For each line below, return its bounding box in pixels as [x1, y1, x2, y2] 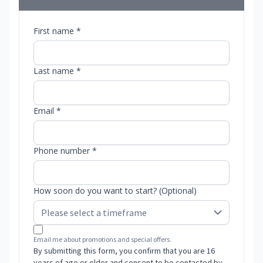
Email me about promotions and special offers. [33, 235, 171, 244]
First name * [33, 25, 81, 37]
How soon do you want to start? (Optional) [33, 185, 197, 197]
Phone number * [33, 145, 97, 157]
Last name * [33, 65, 81, 77]
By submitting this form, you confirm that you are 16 [33, 245, 215, 257]
